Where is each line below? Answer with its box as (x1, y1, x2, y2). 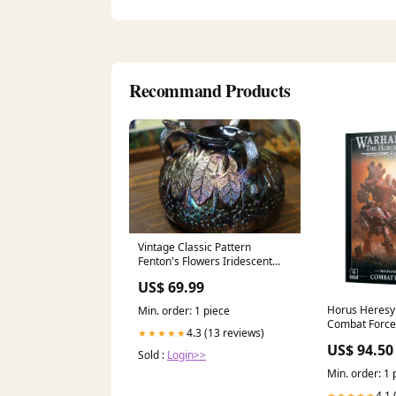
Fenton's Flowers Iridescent (138, 254, 272, 270)
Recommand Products (129, 77, 291, 103)
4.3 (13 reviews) (187, 325, 264, 341)
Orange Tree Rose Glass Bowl (138, 268, 283, 284)
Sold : (138, 347, 167, 363)
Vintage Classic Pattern (138, 240, 251, 255)
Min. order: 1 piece (138, 303, 230, 319)
